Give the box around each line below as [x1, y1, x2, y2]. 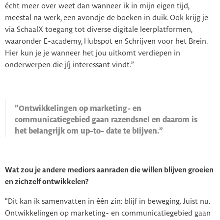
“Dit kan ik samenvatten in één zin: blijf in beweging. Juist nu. [5, 198, 210, 205]
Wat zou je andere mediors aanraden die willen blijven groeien [5, 166, 214, 174]
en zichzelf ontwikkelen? [5, 178, 88, 186]
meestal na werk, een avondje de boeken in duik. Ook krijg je [5, 14, 208, 22]
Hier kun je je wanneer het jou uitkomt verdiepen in [5, 50, 180, 57]
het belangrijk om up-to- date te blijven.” [15, 128, 163, 135]
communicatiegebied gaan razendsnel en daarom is [15, 116, 197, 124]
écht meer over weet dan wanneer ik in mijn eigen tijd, [5, 2, 189, 10]
